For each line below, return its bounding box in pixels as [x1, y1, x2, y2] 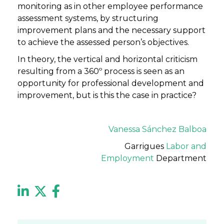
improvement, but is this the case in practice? [17, 90, 196, 100]
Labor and [166, 141, 206, 151]
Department [154, 153, 206, 163]
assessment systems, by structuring [17, 13, 158, 23]
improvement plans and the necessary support [17, 25, 205, 35]
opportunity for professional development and [17, 78, 204, 88]
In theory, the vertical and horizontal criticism [17, 54, 197, 64]
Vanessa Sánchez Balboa [108, 124, 206, 134]
